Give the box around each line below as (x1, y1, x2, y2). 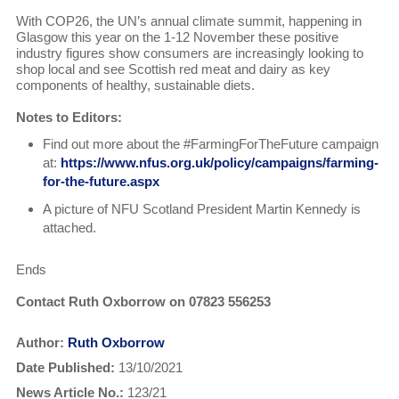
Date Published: (15, 360, 115, 376)
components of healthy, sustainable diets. (15, 77, 255, 94)
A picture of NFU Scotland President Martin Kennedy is (42, 201, 361, 217)
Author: (15, 335, 68, 351)
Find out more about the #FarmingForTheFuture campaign (42, 136, 379, 152)
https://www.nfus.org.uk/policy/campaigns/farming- (60, 155, 379, 171)
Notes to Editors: (15, 110, 122, 126)
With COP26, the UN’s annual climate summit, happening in (15, 13, 362, 29)
